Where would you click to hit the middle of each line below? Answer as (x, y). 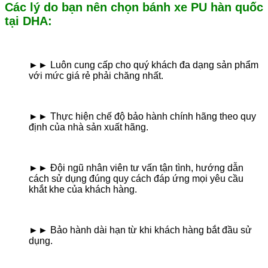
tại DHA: (28, 21)
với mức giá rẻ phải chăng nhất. (96, 76)
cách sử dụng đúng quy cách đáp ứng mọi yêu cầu (136, 179)
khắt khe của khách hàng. (83, 190)
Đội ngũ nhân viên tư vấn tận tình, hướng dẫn (147, 168)
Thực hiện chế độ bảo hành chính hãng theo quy (153, 117)
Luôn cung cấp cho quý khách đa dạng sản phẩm (154, 65)
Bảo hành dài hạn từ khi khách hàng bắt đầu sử (151, 230)
